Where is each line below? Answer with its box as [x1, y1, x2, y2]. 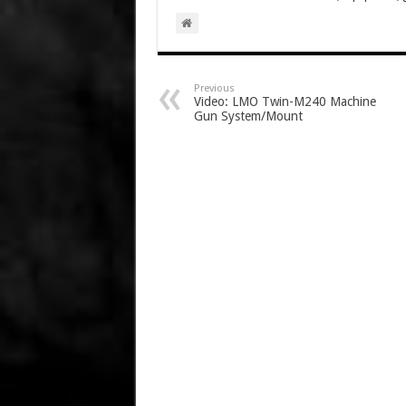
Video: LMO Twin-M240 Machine [193, 94, 376, 109]
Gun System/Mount [193, 109, 303, 123]
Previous [193, 82, 235, 94]
